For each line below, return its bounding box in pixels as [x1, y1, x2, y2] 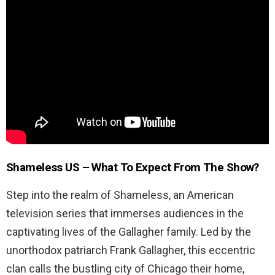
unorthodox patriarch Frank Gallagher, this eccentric [6, 243, 255, 257]
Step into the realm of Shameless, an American [6, 188, 234, 201]
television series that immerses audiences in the [6, 206, 244, 220]
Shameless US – [6, 160, 92, 174]
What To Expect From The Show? [91, 160, 259, 174]
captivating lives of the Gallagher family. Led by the [6, 225, 251, 238]
